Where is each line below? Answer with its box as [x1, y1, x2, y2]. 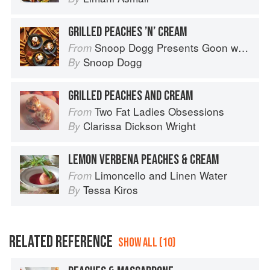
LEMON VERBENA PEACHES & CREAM [68, 151, 219, 169]
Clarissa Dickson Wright [83, 118, 196, 134]
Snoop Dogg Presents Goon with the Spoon [95, 40, 238, 55]
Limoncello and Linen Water [95, 168, 227, 183]
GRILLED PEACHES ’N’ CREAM [68, 24, 187, 41]
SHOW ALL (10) [118, 235, 175, 251]
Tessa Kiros [83, 182, 138, 198]
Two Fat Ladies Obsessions [95, 104, 224, 119]
